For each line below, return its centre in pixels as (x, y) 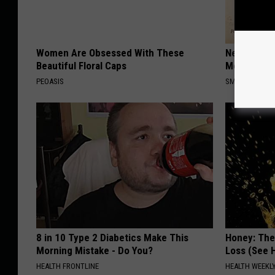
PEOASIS (50, 82)
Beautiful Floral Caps (81, 66)
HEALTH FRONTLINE (68, 266)
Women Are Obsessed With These (110, 53)
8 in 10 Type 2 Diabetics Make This (112, 238)
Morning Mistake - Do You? (95, 251)
